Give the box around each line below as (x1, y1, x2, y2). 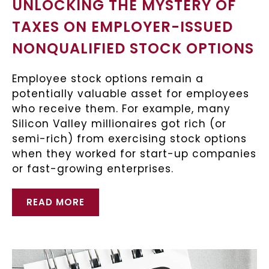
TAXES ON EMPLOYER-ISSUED (12, 16, 233, 37)
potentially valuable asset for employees (12, 86, 249, 101)
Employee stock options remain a (12, 71, 204, 86)
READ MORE (26, 195, 85, 208)
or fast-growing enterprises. (12, 161, 174, 176)
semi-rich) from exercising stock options (12, 131, 247, 146)
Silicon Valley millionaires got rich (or (12, 116, 226, 131)
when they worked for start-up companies (12, 146, 256, 161)
